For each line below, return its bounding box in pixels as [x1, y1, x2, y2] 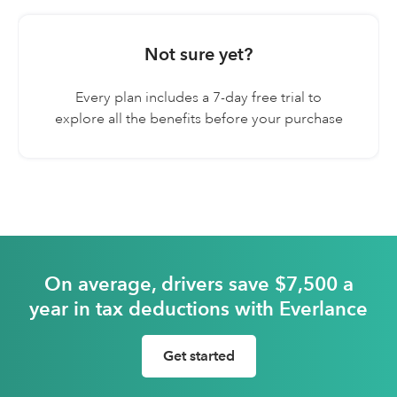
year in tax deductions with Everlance [29, 297, 368, 321]
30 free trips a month [63, 48, 196, 66]
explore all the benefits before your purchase [54, 110, 343, 128]
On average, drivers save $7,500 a [43, 272, 354, 296]
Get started [162, 347, 235, 365]
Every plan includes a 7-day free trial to [75, 89, 322, 107]
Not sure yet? [144, 43, 253, 66]
